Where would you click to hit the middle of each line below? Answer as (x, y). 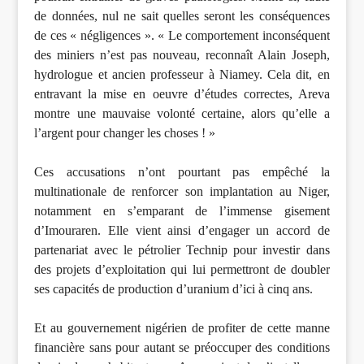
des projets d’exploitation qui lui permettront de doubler (182, 270)
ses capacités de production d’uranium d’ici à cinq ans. (174, 289)
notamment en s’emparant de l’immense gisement (182, 211)
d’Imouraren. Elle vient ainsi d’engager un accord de (182, 231)
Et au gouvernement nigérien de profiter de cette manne (182, 328)
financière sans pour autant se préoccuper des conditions (182, 348)
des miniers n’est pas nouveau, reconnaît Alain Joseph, (182, 55)
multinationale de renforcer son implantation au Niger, (182, 192)
